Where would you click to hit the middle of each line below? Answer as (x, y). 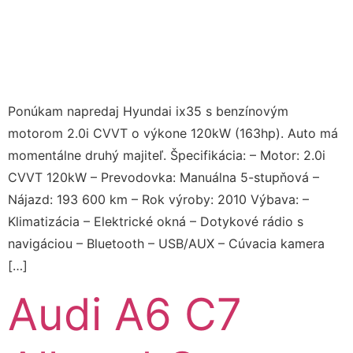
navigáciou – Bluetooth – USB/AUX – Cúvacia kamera (166, 243)
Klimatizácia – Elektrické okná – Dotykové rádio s (156, 221)
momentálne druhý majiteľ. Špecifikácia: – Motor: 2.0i (167, 155)
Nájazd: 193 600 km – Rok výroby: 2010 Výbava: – (158, 199)
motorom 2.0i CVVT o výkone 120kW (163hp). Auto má (173, 133)
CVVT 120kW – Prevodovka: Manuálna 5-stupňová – (163, 177)
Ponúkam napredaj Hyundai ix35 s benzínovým (148, 111)
